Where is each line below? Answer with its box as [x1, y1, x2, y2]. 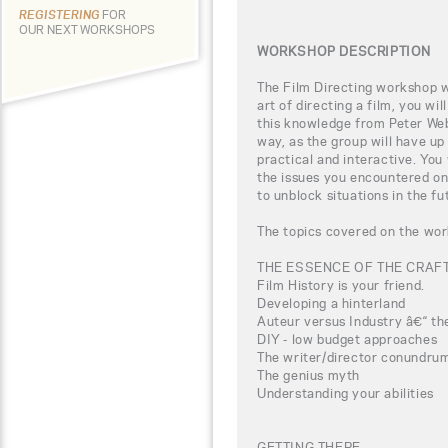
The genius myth [257, 366, 360, 383]
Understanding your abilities [257, 384, 434, 401]
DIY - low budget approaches [257, 330, 438, 347]
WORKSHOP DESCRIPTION [257, 42, 431, 59]
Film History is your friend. [257, 276, 425, 293]
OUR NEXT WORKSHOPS [19, 22, 155, 37]
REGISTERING [19, 7, 102, 22]
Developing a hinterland [257, 294, 406, 311]
